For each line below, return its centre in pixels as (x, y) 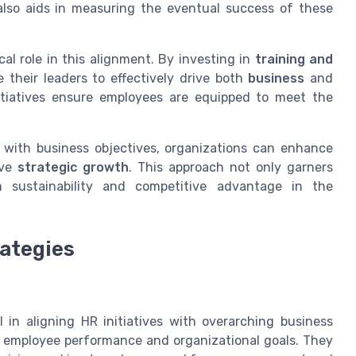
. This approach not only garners (231, 168)
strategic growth (73, 168)
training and (294, 60)
